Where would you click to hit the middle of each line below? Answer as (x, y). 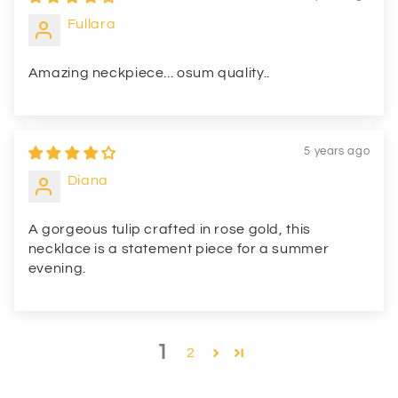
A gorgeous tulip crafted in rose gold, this (169, 229)
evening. (57, 268)
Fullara (92, 24)
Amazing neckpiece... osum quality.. (149, 72)
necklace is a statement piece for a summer (179, 248)
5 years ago (337, 151)
